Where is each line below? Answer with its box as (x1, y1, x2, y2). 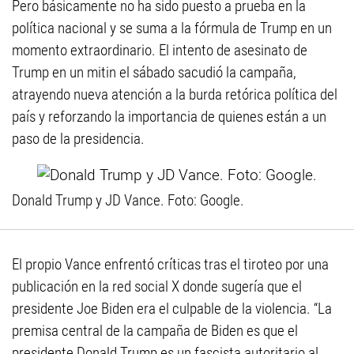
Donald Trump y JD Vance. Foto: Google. (12, 191, 244, 210)
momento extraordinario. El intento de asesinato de (12, 41, 307, 60)
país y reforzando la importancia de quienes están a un (12, 107, 326, 126)
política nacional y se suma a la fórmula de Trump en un (12, 19, 332, 38)
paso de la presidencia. (12, 130, 145, 149)
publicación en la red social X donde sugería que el (12, 277, 302, 296)
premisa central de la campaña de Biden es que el (12, 322, 298, 341)
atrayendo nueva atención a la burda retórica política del (12, 85, 337, 104)
